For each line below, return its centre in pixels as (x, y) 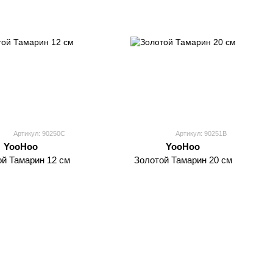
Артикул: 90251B (201, 133)
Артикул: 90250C (39, 133)
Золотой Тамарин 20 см (183, 160)
